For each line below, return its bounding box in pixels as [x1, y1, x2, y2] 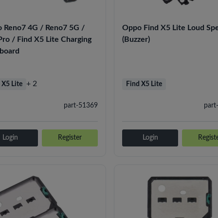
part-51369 [64, 102, 98, 109]
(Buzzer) [122, 35, 150, 43]
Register [58, 134, 82, 141]
